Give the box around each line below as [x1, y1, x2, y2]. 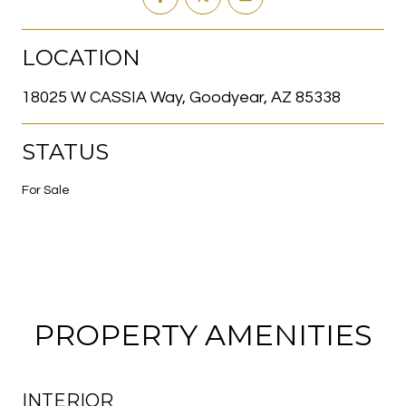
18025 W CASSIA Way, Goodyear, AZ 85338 [22, 88, 341, 106]
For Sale [22, 183, 70, 197]
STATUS [22, 138, 109, 165]
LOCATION [22, 43, 140, 71]
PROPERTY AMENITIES [34, 316, 372, 353]
